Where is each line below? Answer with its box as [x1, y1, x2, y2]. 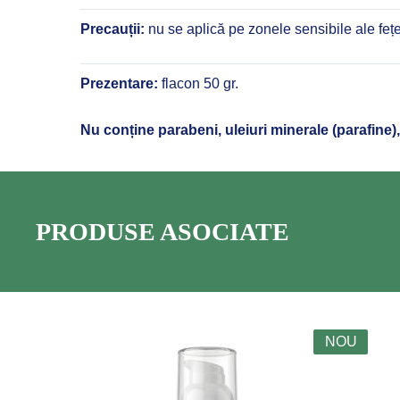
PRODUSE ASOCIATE [36, 217, 289, 246]
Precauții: [80, 21, 145, 37]
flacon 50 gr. [158, 75, 238, 91]
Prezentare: [80, 75, 158, 91]
